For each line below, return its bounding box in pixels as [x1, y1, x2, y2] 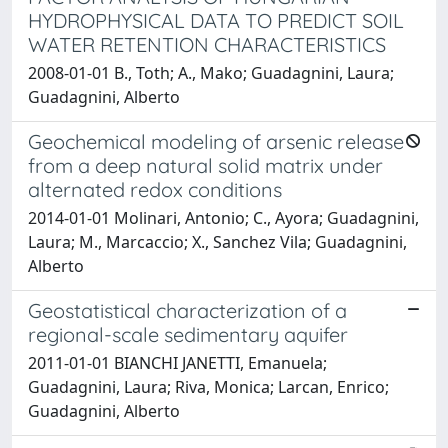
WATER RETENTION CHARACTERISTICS [28, 31, 386, 57]
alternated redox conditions [28, 176, 282, 202]
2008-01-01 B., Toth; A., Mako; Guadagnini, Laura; [28, 61, 394, 84]
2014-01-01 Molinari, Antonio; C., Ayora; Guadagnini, [28, 206, 419, 229]
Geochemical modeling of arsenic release [28, 128, 404, 154]
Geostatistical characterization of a [28, 297, 347, 323]
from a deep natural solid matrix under [28, 152, 383, 178]
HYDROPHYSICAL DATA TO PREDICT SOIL [28, 7, 404, 33]
